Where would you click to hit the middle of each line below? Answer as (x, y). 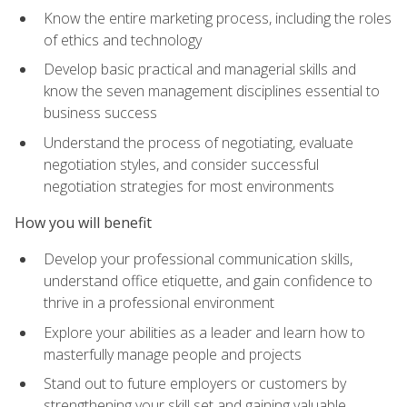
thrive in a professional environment (159, 303)
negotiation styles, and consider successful (181, 164)
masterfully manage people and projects (173, 354)
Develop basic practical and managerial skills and (200, 69)
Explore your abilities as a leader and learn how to (204, 332)
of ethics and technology (123, 40)
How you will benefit (83, 223)
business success (100, 113)
